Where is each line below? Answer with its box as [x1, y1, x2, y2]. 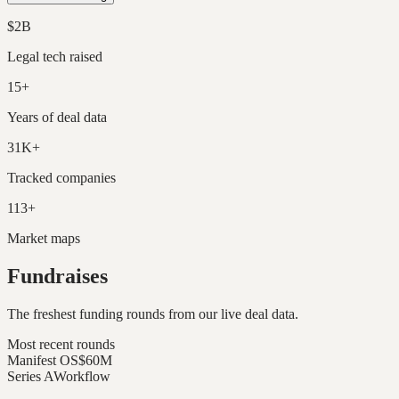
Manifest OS [7, 352, 78, 368]
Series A [7, 368, 53, 384]
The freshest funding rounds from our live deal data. [7, 305, 298, 322]
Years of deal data [7, 109, 107, 125]
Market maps [7, 230, 80, 246]
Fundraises [7, 264, 108, 288]
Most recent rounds [7, 336, 115, 352]
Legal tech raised [7, 48, 102, 64]
